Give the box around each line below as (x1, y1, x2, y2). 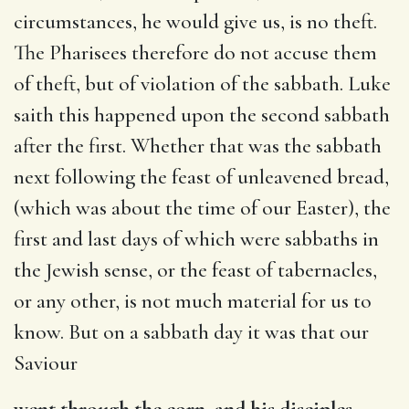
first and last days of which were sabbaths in (14, 225, 379, 252)
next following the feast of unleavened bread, (14, 163, 389, 190)
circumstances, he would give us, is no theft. (14, 8, 377, 35)
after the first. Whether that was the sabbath (14, 132, 382, 159)
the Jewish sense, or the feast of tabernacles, (14, 257, 377, 283)
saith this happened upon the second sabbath (14, 101, 390, 128)
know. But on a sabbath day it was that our (14, 319, 369, 345)
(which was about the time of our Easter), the (14, 194, 391, 221)
